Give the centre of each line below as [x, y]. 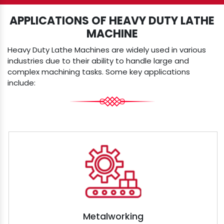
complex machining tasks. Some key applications [99, 71]
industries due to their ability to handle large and [98, 60]
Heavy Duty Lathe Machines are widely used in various [107, 49]
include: [21, 82]
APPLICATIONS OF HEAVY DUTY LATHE [112, 20]
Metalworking [113, 216]
